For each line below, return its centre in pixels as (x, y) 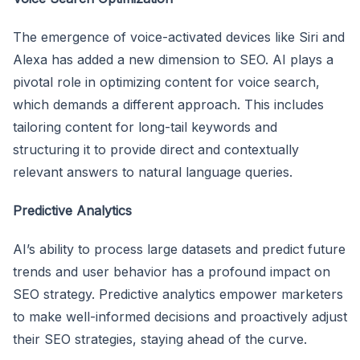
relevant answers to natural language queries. (153, 172)
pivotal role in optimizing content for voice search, (166, 82)
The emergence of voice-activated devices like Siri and (179, 37)
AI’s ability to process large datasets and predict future (179, 249)
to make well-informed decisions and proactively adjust (180, 316)
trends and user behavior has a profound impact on (172, 271)
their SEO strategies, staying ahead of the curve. (160, 339)
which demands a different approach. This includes (168, 104)
